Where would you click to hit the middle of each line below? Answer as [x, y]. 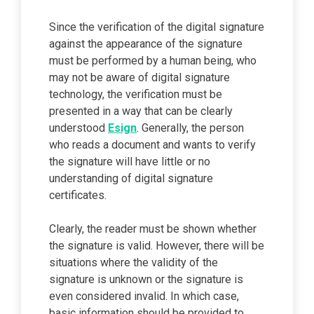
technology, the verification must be [136, 94]
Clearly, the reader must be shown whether [153, 228]
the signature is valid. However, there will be [157, 245]
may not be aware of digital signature [139, 77]
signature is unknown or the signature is [146, 279]
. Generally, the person [190, 128]
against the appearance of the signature [146, 43]
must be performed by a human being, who [153, 60]
